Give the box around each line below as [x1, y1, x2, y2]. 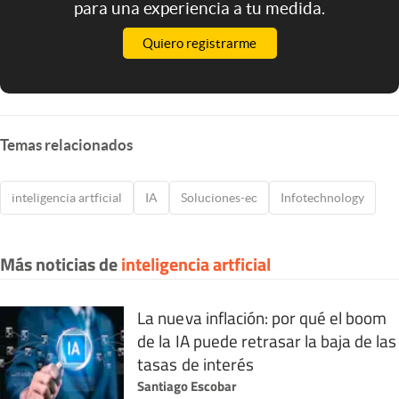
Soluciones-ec [181, 190, 257, 205]
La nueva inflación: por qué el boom [137, 304, 387, 330]
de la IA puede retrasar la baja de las [137, 327, 397, 354]
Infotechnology [281, 190, 364, 205]
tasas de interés [137, 350, 254, 377]
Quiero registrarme [142, 35, 256, 51]
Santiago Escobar [137, 375, 238, 396]
